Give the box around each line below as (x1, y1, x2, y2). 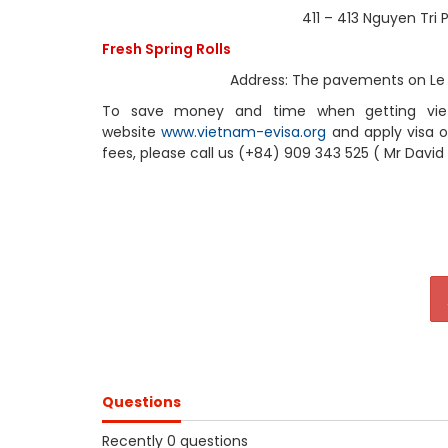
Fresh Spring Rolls (102, 39, 231, 59)
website (102, 122, 162, 142)
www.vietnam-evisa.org (161, 122, 327, 142)
